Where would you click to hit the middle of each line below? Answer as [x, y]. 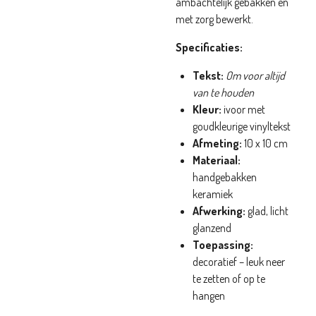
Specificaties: [209, 47]
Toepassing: [223, 245]
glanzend [212, 228]
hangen [209, 296]
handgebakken [225, 177]
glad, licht [267, 211]
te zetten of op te [229, 279]
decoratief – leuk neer [239, 262]
